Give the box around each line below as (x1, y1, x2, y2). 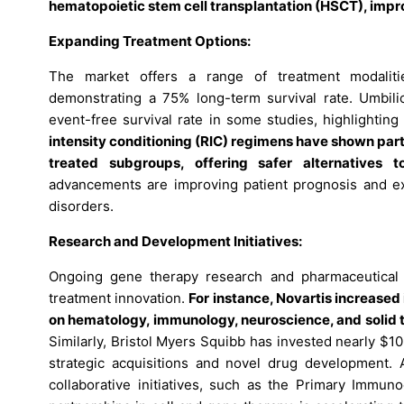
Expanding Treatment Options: (49, 32, 251, 50)
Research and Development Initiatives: (49, 232, 302, 250)
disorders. (49, 197, 114, 215)
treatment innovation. (49, 289, 189, 307)
